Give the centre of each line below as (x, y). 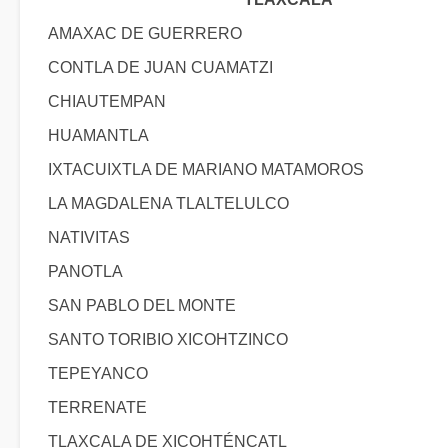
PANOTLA (85, 271)
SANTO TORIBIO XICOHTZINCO (168, 339)
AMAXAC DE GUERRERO (145, 33)
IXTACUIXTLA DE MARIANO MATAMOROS (206, 169)
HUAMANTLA (98, 135)
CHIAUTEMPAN (107, 101)
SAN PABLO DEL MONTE (142, 305)
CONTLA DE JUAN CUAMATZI (160, 67)
